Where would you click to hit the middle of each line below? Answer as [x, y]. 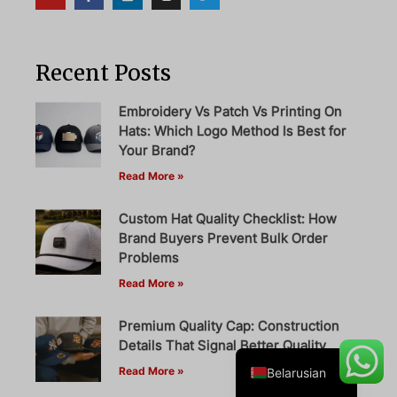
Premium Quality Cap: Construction [229, 326]
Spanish [290, 284]
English [288, 343]
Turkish [288, 109]
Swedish [292, 138]
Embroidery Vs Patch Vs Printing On [230, 112]
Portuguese [300, 197]
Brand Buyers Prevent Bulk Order [223, 238]
